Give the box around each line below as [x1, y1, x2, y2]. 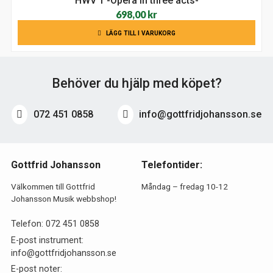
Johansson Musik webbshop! [10, 194, 116, 204]
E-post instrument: [10, 235, 83, 246]
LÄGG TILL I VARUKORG [106, 29, 175, 37]
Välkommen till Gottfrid [10, 182, 95, 192]
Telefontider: [141, 158, 203, 171]
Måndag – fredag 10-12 [141, 182, 229, 192]
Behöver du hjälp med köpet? [51, 75, 222, 91]
